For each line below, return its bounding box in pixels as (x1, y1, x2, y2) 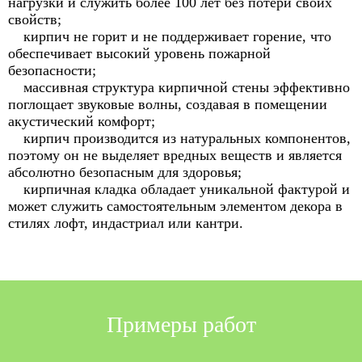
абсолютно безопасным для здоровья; (8, 163, 242, 180)
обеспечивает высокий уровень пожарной (8, 44, 271, 61)
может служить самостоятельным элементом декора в (8, 197, 343, 214)
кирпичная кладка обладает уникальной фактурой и (23, 180, 350, 197)
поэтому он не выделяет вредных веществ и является (8, 146, 342, 163)
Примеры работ (106, 311, 256, 337)
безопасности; (8, 61, 96, 78)
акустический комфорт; (8, 112, 155, 129)
